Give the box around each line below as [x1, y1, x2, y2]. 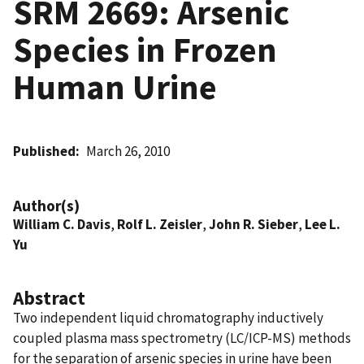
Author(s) [13, 195, 80, 215]
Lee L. [305, 214, 340, 233]
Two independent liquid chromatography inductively [13, 308, 323, 327]
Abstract [13, 285, 85, 310]
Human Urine [13, 64, 217, 109]
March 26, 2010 [86, 141, 171, 160]
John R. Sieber [209, 214, 298, 233]
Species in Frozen [13, 27, 277, 71]
